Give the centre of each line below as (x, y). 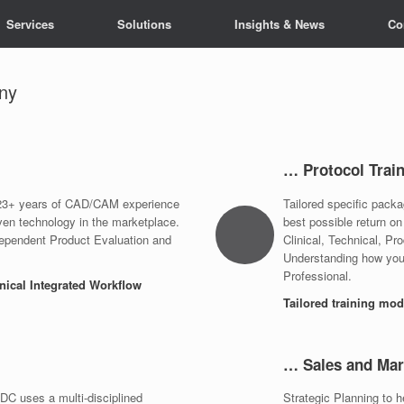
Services (30, 24)
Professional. (317, 275)
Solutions (144, 24)
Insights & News (279, 24)
